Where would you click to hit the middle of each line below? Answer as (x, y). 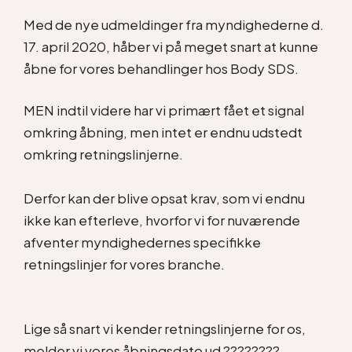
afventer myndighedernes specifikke (142, 242)
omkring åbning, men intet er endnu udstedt (163, 132)
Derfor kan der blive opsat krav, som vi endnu (164, 198)
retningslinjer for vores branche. (125, 264)
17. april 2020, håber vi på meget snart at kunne (171, 46)
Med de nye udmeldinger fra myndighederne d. (174, 24)
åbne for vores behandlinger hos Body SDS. (161, 68)
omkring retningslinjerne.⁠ (103, 154)
